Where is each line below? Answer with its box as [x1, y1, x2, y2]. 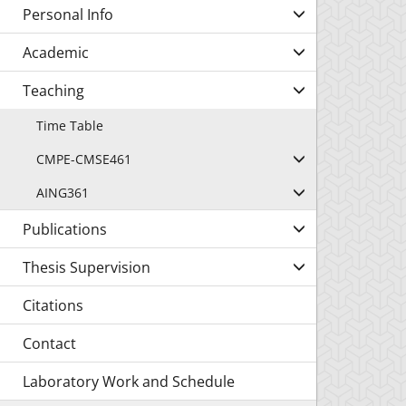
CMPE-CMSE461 [36, 150, 131, 168]
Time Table [36, 117, 103, 134]
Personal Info [23, 5, 113, 24]
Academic [23, 43, 89, 63]
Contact [23, 333, 76, 353]
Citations [23, 295, 83, 315]
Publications [23, 219, 107, 239]
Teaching [23, 81, 84, 101]
